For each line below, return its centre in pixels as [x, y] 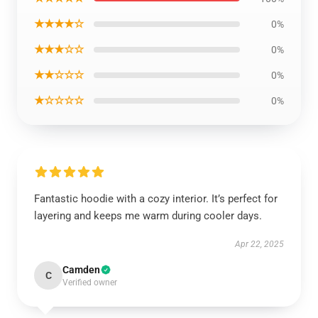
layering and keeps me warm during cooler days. [148, 216]
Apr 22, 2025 [259, 244]
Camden [81, 270]
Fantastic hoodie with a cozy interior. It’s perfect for [156, 199]
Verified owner [90, 283]
